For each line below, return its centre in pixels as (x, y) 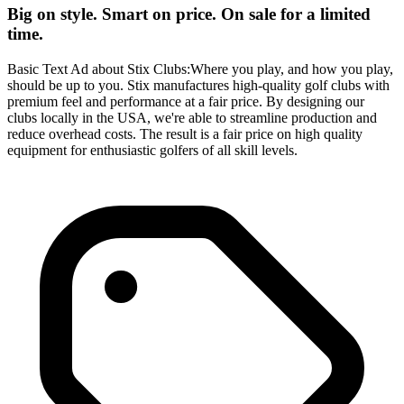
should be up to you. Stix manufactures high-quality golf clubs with (198, 85)
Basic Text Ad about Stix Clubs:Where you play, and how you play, (200, 69)
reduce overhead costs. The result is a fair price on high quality (185, 134)
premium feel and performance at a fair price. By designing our (186, 101)
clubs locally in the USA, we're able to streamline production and (192, 118)
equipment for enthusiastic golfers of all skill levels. (152, 150)
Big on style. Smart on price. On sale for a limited (189, 14)
